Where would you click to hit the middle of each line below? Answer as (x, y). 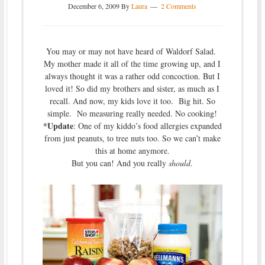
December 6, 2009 (94, 6)
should (179, 163)
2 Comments (179, 6)
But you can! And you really (119, 163)
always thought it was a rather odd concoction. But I (132, 76)
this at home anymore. (132, 151)
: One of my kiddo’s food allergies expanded (147, 126)
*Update (58, 126)
